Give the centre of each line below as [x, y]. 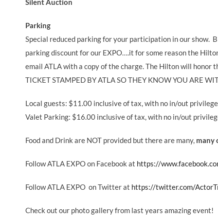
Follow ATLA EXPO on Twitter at [78, 187]
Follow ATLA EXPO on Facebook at [81, 163]
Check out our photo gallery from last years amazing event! [119, 210]
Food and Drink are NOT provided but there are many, [111, 140]
